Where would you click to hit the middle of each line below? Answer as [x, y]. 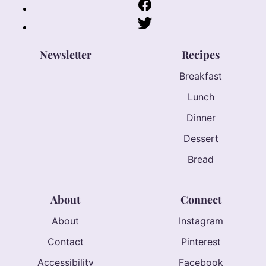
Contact [65, 241]
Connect [201, 199]
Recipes [201, 54]
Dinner [201, 117]
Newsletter [65, 54]
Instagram [201, 221]
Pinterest [201, 241]
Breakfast [201, 76]
